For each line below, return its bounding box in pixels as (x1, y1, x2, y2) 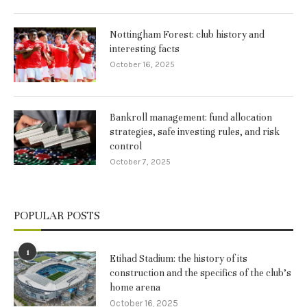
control (110, 140, 142, 152)
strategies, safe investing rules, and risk (110, 125, 280, 138)
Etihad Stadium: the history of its (110, 252, 247, 265)
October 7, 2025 (110, 156, 171, 167)
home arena (110, 281, 160, 293)
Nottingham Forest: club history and (110, 28, 265, 40)
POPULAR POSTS (14, 208, 100, 223)
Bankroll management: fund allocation (110, 111, 272, 123)
